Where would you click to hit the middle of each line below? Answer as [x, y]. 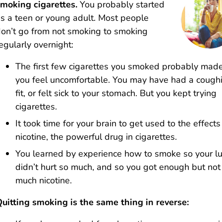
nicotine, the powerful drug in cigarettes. [96, 137]
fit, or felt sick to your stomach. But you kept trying [116, 93]
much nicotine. [44, 180]
